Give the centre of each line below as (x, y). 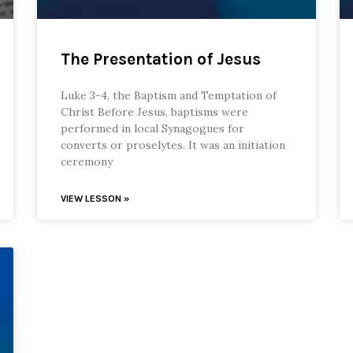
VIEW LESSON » (95, 199)
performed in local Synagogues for (153, 129)
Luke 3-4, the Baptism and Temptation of (169, 96)
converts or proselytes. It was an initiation (173, 145)
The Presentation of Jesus (161, 59)
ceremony (87, 162)
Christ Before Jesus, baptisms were (155, 112)
